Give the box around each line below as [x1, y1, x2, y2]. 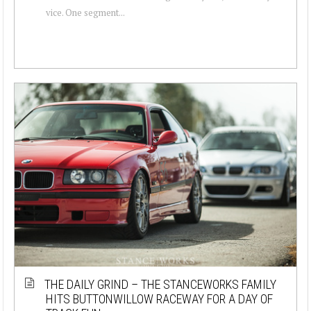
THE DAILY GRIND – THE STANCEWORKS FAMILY [44, 276, 276, 292]
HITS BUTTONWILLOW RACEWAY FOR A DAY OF [46, 291, 273, 306]
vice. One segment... [46, 6, 125, 19]
